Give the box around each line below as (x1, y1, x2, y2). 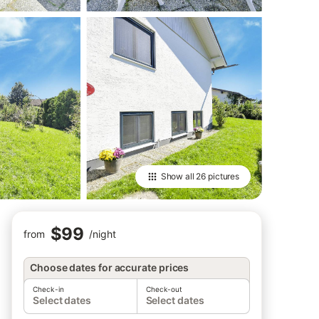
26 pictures (196, 171, 239, 182)
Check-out (145, 285, 183, 293)
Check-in (33, 285, 64, 293)
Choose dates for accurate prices (30, 261, 189, 273)
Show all (160, 171, 197, 182)
